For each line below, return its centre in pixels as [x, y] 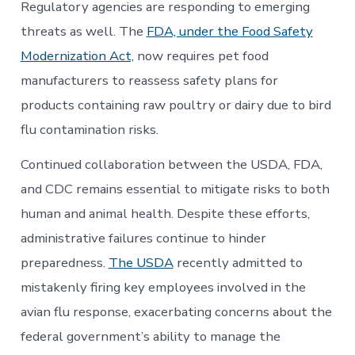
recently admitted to [238, 263]
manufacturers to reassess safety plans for [149, 80]
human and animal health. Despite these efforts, [165, 214]
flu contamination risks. [91, 129]
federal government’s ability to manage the [150, 337]
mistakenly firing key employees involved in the [163, 288]
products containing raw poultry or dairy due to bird [176, 105]
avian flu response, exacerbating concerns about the [176, 312]
